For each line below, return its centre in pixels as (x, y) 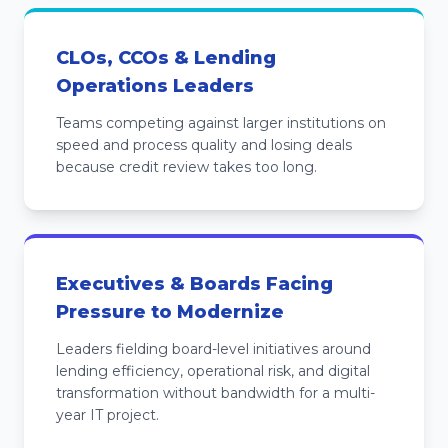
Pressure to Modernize (170, 312)
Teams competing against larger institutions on (221, 123)
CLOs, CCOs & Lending (166, 58)
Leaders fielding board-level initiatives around (213, 349)
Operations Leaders (155, 86)
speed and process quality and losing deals (204, 145)
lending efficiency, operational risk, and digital (213, 371)
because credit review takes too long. (186, 167)
